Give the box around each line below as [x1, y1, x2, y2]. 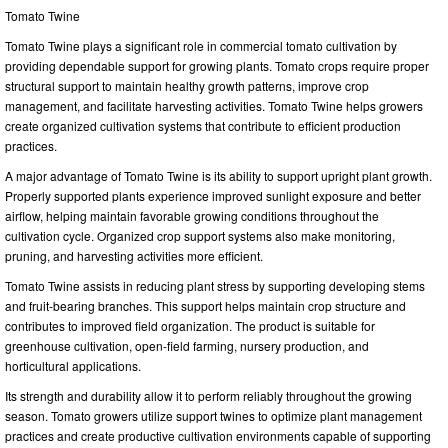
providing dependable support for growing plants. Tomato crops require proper [5, 57, 429, 75]
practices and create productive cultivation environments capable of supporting [5, 427, 431, 445]
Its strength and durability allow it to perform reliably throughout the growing [5, 387, 412, 405]
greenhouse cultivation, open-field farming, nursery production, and [5, 337, 369, 355]
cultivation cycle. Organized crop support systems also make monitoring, [5, 227, 395, 245]
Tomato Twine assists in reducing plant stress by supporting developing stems [5, 277, 425, 295]
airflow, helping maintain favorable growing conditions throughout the [5, 207, 379, 225]
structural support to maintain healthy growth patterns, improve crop [5, 77, 369, 95]
